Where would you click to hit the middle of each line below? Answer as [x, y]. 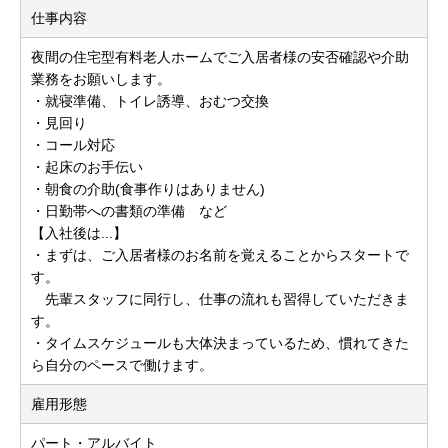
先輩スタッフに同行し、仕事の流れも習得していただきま [220, 299]
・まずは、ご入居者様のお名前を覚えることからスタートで [220, 255]
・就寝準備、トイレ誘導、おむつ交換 [150, 101]
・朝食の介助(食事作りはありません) [148, 189]
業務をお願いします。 [101, 79]
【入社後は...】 [79, 233]
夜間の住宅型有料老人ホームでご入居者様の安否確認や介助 [220, 57]
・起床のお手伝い [87, 167]
